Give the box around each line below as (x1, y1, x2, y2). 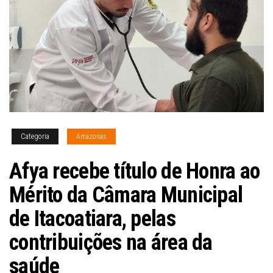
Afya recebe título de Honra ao (9, 158, 260, 184)
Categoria (21, 132, 49, 141)
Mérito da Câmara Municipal (9, 182, 243, 208)
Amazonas (76, 132, 107, 141)
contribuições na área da (9, 229, 213, 255)
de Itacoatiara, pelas (9, 205, 175, 232)
